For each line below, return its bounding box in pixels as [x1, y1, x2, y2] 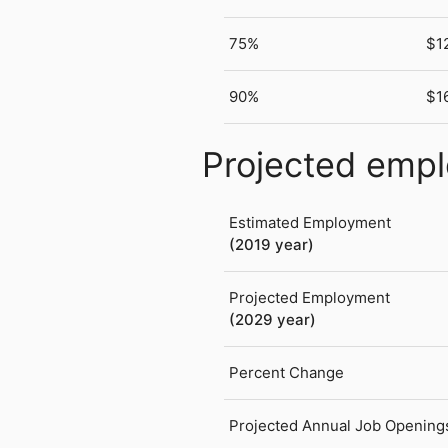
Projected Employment [229, 288, 391, 308]
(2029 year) [229, 310, 317, 330]
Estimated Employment [229, 213, 392, 233]
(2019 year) [229, 235, 315, 255]
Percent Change [229, 363, 345, 383]
